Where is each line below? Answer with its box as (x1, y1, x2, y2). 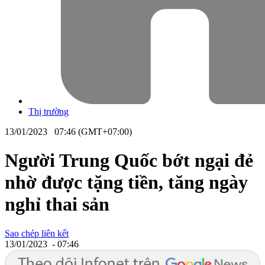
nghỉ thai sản (5, 193, 109, 215)
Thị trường (28, 106, 69, 117)
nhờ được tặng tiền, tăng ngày (5, 172, 248, 193)
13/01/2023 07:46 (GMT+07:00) (5, 126, 132, 137)
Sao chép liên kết (5, 228, 69, 238)
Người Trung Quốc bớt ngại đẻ (5, 150, 253, 172)
